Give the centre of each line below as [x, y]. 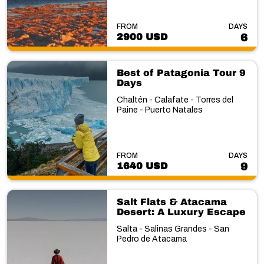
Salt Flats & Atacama [171, 202]
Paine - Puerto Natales [159, 110]
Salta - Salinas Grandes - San [173, 229]
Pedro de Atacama [151, 239]
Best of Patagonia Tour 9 [181, 72]
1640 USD [142, 166]
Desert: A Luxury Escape [181, 212]
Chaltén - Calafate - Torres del [175, 100]
